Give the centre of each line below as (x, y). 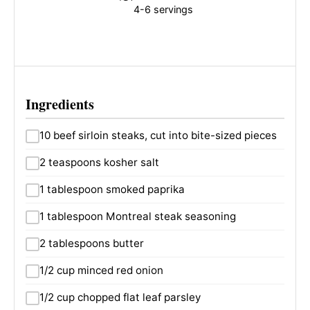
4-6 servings (163, 9)
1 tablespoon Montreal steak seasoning (138, 216)
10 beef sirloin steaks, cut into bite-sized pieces (158, 135)
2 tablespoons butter (92, 243)
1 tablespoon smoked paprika (112, 189)
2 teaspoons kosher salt (99, 162)
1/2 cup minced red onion (101, 270)
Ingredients (60, 104)
